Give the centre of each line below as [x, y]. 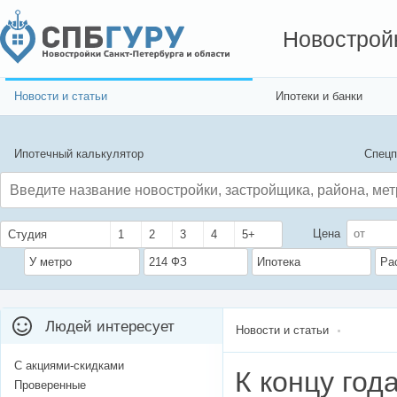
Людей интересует [110, 327]
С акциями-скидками [69, 366]
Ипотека [279, 262]
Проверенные [50, 385]
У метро [51, 262]
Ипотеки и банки [319, 96]
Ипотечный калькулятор [79, 154]
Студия [27, 235]
